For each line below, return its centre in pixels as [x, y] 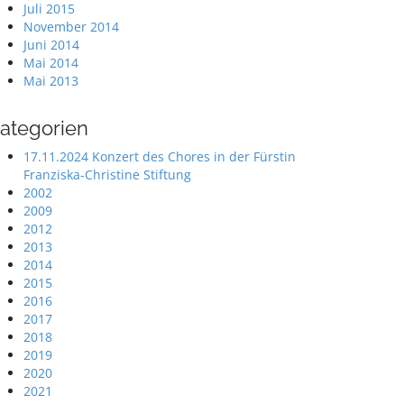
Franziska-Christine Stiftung [107, 174]
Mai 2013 [51, 81]
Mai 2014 [51, 63]
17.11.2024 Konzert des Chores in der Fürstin [160, 156]
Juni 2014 [51, 45]
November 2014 [71, 27]
